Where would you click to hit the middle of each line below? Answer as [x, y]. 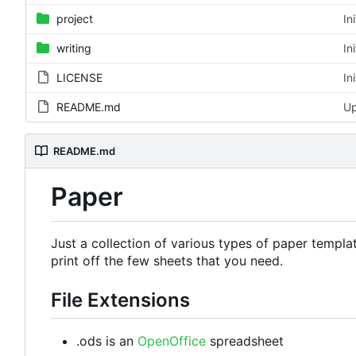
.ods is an [107, 341]
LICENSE [79, 78]
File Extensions [120, 300]
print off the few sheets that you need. [167, 261]
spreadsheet [245, 341]
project [75, 19]
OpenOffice [172, 341]
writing [74, 48]
